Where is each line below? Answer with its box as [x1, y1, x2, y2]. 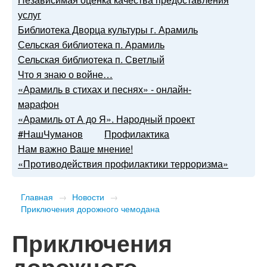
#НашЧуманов [18, 127, 83, 141]
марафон [18, 97, 59, 111]
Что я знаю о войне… [18, 67, 113, 82]
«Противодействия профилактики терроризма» [18, 157, 228, 171]
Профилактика [104, 127, 170, 141]
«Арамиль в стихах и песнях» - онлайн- [18, 82, 191, 97]
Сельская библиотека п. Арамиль [18, 38, 164, 52]
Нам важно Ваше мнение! [18, 142, 133, 156]
